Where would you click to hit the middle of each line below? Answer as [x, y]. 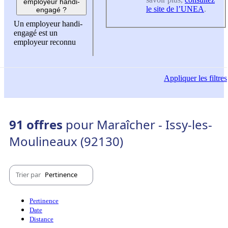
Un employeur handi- [48, 24]
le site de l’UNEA [175, 9]
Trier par [29, 175]
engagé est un [36, 33]
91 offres [37, 124]
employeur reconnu [45, 42]
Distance [41, 219]
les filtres [212, 78]
